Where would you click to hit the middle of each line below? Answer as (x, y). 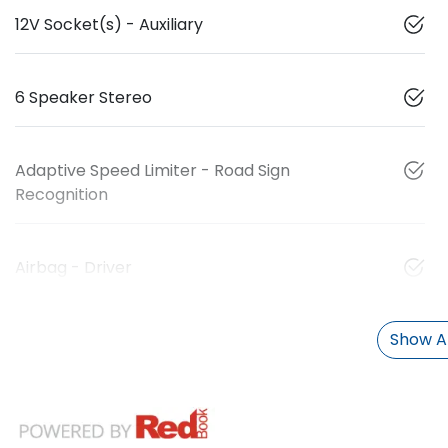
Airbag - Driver (73, 267)
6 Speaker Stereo (83, 97)
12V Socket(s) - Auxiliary (109, 24)
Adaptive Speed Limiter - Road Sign (152, 170)
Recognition (61, 194)
